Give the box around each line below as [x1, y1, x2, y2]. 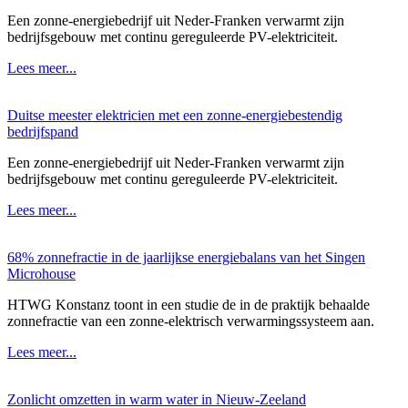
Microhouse [7, 266, 76, 282]
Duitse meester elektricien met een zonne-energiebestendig [7, 107, 342, 124]
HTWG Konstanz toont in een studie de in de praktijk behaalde [7, 297, 370, 313]
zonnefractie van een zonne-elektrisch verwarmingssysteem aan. [7, 313, 374, 330]
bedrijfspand [7, 124, 78, 140]
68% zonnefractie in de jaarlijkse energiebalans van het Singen [7, 250, 365, 266]
